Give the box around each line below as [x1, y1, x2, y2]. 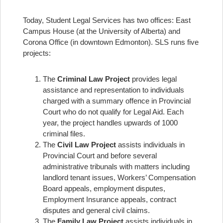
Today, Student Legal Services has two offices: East [23, 16, 191, 24]
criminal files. [43, 129, 85, 138]
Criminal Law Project [57, 75, 130, 83]
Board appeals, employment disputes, [43, 184, 165, 193]
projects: [23, 49, 51, 57]
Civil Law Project [57, 140, 116, 149]
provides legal [130, 75, 177, 83]
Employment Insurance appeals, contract [43, 195, 176, 204]
